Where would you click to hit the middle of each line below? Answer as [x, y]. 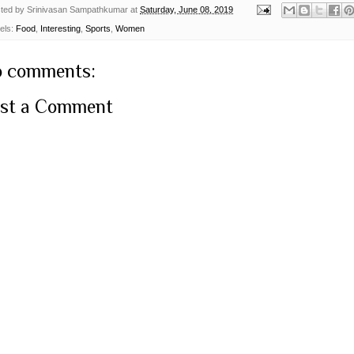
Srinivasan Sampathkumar [77, 9]
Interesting [60, 29]
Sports [98, 29]
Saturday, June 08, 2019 [186, 9]
